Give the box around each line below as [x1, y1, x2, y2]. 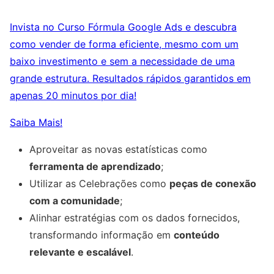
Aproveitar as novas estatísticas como [29, 143, 207, 155]
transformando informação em [29, 228, 174, 241]
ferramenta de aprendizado [29, 160, 161, 172]
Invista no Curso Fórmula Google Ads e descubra [10, 20, 237, 33]
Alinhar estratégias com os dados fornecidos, [29, 211, 240, 224]
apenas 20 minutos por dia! [10, 89, 136, 102]
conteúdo [174, 228, 220, 241]
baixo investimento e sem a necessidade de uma [10, 54, 235, 67]
